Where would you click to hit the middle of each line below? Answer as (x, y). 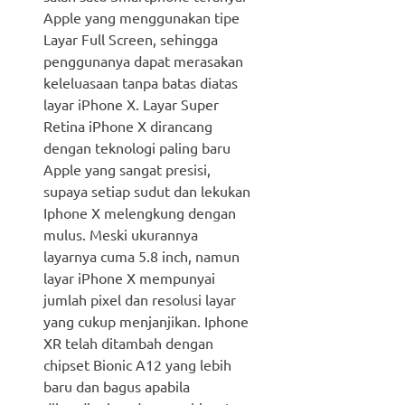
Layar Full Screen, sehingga (131, 38)
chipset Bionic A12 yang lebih (137, 364)
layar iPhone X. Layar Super (131, 104)
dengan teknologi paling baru (137, 147)
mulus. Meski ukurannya (121, 234)
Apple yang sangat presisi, (127, 169)
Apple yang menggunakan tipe (141, 17)
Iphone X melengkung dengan (140, 212)
